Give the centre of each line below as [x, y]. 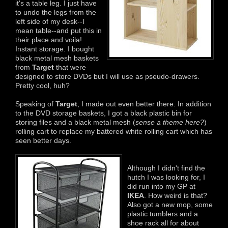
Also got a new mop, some [170, 204]
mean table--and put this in [59, 30]
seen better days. [43, 140]
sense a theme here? [170, 122]
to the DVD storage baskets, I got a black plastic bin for [104, 113]
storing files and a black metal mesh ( [75, 122]
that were [71, 67]
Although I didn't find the [166, 168]
